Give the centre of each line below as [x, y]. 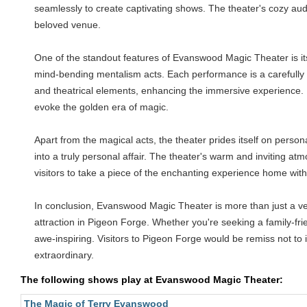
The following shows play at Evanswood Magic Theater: [152, 280]
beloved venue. [67, 25]
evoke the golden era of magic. [101, 107]
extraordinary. [64, 255]
